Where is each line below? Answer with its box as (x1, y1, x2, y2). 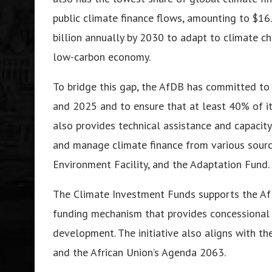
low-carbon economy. (53, 49, 151, 64)
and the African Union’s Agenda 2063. (53, 245, 226, 259)
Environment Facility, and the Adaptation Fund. (53, 157, 270, 171)
